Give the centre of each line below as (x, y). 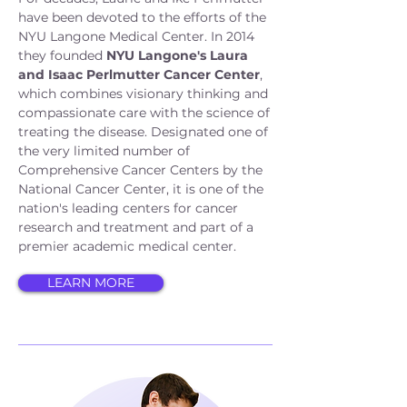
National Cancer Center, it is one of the (141, 189)
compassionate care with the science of (144, 113)
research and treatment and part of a (136, 227)
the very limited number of (104, 151)
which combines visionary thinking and (143, 94)
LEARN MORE (91, 283)
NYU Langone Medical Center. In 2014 (136, 36)
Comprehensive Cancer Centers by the (140, 170)
